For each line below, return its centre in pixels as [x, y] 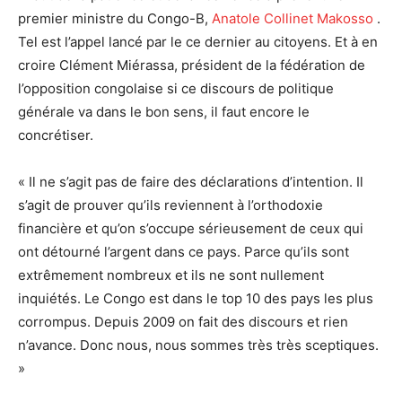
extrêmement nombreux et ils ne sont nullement [171, 275]
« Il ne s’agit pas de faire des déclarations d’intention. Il [191, 181]
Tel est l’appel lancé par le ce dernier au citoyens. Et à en [198, 41]
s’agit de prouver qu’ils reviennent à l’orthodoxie [170, 205]
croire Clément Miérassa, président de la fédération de [192, 65]
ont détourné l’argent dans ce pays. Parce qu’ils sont [184, 251]
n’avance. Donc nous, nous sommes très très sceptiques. [198, 345]
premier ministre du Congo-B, [115, 18]
